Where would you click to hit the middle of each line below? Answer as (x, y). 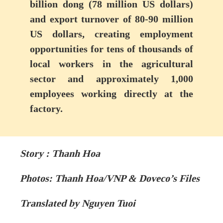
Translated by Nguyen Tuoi (78, 203)
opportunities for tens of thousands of (111, 49)
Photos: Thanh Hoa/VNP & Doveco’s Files (110, 178)
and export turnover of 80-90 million (111, 19)
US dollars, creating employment (111, 34)
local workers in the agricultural (111, 64)
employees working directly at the (111, 94)
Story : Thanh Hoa (60, 153)
